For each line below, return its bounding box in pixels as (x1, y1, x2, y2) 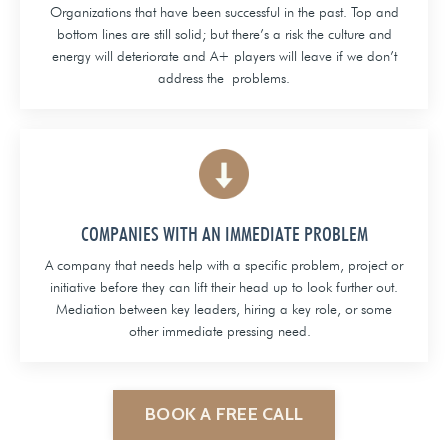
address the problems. (158, 69, 290, 86)
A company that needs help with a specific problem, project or (45, 256, 403, 273)
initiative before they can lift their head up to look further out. (50, 278, 398, 295)
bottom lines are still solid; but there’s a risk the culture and (56, 25, 392, 42)
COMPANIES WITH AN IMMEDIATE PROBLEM (80, 221, 368, 246)
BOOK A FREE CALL (145, 403, 303, 426)
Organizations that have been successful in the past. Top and (49, 3, 399, 20)
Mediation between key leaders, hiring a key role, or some (56, 300, 392, 317)
